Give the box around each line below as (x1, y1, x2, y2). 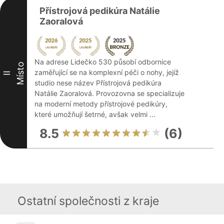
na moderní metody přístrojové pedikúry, (34, 99, 167, 108)
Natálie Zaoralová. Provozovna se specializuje (34, 89, 184, 97)
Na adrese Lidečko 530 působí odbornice (34, 57, 171, 66)
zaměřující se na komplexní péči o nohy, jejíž (34, 68, 179, 76)
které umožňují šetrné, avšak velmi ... (34, 110, 155, 118)
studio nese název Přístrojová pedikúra (34, 78, 161, 87)
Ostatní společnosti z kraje (17, 194, 159, 208)
